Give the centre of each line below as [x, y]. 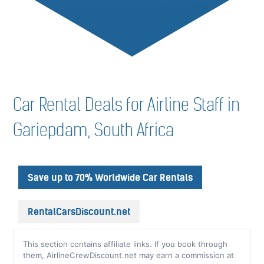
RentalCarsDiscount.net [79, 211]
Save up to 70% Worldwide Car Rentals [110, 177]
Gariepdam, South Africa [94, 130]
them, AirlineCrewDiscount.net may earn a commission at [129, 255]
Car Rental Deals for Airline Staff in [127, 105]
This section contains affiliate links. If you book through [126, 244]
